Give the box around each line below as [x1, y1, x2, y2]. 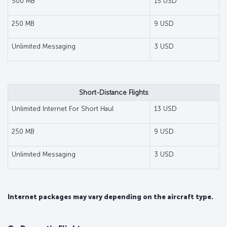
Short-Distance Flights [79, 88, 148, 96]
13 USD [154, 104, 177, 112]
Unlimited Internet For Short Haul [11, 104, 113, 112]
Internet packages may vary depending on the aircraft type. [8, 193, 213, 201]
